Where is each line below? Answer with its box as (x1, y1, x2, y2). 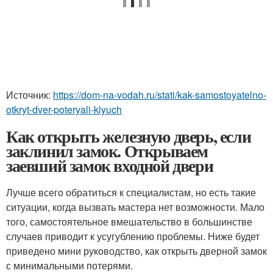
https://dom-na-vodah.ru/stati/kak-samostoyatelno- (53, 88, 266, 102)
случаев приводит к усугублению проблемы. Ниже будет (6, 229, 260, 243)
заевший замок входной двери (6, 153, 213, 178)
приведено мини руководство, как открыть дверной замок (6, 244, 267, 258)
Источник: (6, 88, 53, 102)
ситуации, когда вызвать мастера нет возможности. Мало (6, 200, 264, 214)
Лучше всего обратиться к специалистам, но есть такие (6, 185, 256, 199)
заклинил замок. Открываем (6, 138, 208, 163)
